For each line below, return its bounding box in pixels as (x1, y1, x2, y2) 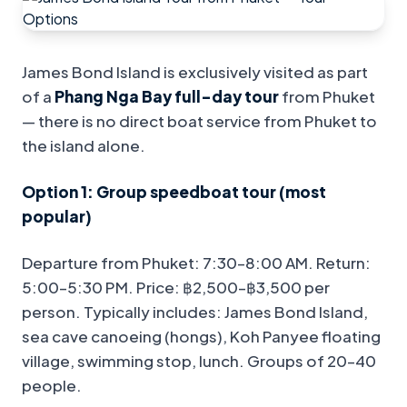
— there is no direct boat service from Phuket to (22, 111, 377, 132)
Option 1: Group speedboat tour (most (22, 182, 326, 203)
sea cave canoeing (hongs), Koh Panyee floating (22, 326, 381, 347)
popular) (22, 206, 92, 227)
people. (22, 375, 82, 396)
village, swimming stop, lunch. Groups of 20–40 (22, 351, 376, 372)
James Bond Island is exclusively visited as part (22, 62, 368, 83)
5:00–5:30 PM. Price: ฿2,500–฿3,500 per (22, 277, 330, 298)
